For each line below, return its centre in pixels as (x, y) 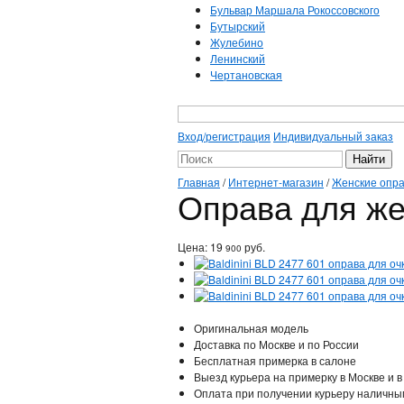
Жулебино (237, 42)
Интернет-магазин (276, 181)
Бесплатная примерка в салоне (275, 360)
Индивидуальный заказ (333, 136)
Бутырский (238, 26)
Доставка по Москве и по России (276, 344)
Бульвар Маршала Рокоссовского (295, 9)
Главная (199, 181)
